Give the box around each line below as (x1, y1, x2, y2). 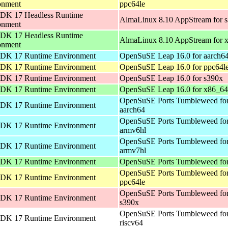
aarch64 (120, 105, 145, 114)
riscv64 (120, 218, 143, 227)
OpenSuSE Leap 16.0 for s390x (120, 73, 223, 82)
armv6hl (120, 125, 146, 134)
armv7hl (120, 146, 146, 155)
